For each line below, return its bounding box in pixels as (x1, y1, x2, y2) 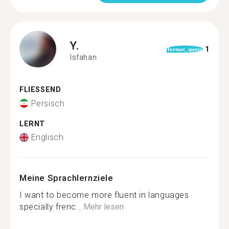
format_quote (167, 46, 202, 52)
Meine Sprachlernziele (19, 173, 113, 183)
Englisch (31, 132, 64, 142)
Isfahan (70, 53, 97, 61)
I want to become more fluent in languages (19, 190, 189, 200)
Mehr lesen (83, 202, 124, 212)
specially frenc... (19, 202, 83, 212)
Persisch (31, 98, 65, 108)
